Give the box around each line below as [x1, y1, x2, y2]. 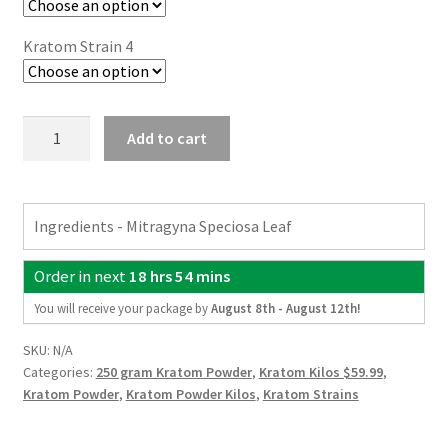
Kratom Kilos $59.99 [258, 362, 383, 381]
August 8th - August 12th [210, 299, 357, 316]
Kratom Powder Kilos [125, 384, 256, 403]
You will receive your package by [33, 299, 211, 316]
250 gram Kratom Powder [95, 362, 252, 381]
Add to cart [127, 127, 208, 148]
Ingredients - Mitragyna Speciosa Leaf [33, 215, 292, 236]
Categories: [22, 362, 96, 381]
